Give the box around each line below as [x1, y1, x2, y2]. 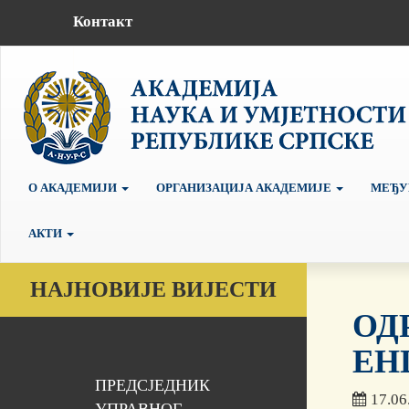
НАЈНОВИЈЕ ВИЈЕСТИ [30, 278, 277, 302]
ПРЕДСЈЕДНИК [94, 376, 210, 395]
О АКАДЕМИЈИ [28, 180, 120, 194]
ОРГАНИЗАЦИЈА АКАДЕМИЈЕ [156, 180, 334, 194]
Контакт [72, 12, 132, 30]
